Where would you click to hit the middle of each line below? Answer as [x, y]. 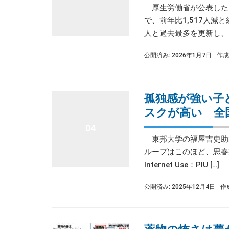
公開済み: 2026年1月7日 [178, 55]
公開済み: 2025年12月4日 [180, 187]
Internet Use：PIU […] [182, 165]
